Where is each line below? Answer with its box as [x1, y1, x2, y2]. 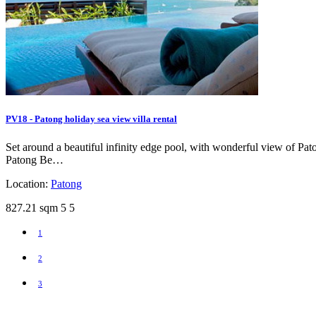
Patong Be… [6, 153, 63, 166]
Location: [6, 177, 51, 190]
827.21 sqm [6, 201, 58, 214]
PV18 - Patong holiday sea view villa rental [6, 114, 177, 125]
